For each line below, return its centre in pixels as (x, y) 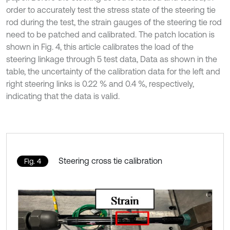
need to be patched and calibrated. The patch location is (110, 35)
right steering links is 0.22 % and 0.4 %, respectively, (100, 84)
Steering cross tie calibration (110, 161)
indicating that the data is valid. (63, 96)
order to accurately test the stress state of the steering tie (111, 10)
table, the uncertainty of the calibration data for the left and (113, 72)
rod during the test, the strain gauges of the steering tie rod (114, 22)
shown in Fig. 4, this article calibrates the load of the (100, 47)
